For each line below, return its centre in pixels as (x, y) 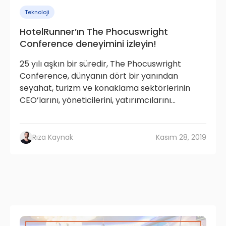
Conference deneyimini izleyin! (88, 44)
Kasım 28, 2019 (181, 137)
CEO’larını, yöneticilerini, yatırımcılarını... (98, 100)
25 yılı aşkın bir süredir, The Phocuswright (100, 64)
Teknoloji (37, 12)
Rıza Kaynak (53, 137)
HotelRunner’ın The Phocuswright (94, 32)
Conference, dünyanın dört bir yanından (99, 76)
